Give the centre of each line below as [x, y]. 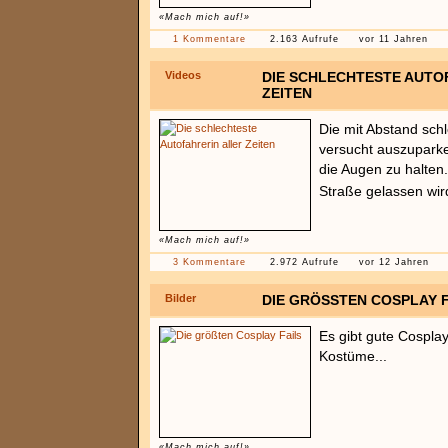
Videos [183, 75]
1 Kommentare [209, 39]
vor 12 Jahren [394, 262]
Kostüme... [353, 356]
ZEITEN [287, 93]
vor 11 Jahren [393, 39]
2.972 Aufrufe [304, 262]
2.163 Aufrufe [304, 39]
